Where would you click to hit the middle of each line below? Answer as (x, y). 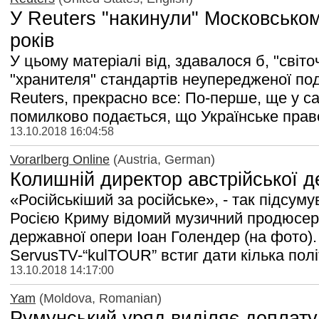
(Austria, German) (162, 159)
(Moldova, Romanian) (99, 298)
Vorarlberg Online (60, 159)
